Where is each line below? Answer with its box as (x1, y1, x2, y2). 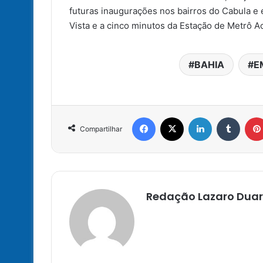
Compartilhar (80, 124, 122, 133)
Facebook (155, 112, 191, 122)
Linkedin (211, 112, 242, 122)
